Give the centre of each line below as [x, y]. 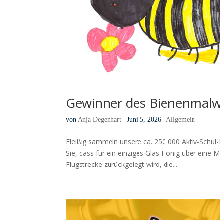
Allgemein [181, 120]
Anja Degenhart [100, 120]
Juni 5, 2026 [144, 120]
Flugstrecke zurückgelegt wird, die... [122, 165]
